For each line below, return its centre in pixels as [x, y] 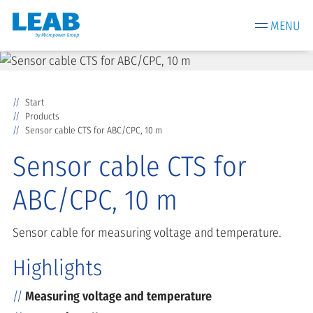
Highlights [57, 268]
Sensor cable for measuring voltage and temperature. [147, 232]
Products [42, 116]
